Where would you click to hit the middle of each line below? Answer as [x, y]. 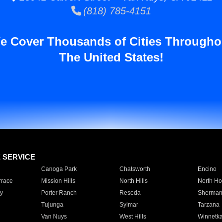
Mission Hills [58, 181]
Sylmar [129, 205]
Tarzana [208, 205]
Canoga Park [59, 169]
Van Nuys [54, 217]
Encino [207, 169]
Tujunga [52, 205]
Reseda [130, 193]
